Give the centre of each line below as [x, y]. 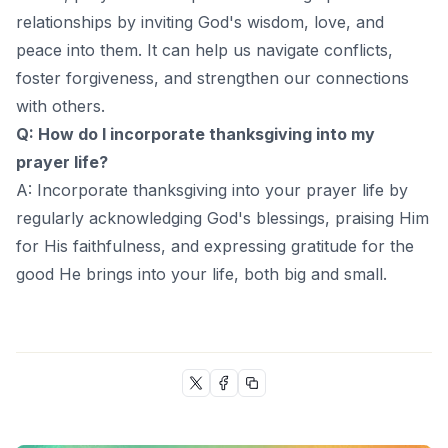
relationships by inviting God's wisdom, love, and [200, 22]
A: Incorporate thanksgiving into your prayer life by [212, 190]
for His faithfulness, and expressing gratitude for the [215, 246]
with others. [60, 106]
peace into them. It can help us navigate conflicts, [204, 50]
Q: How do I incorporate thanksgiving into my [195, 134]
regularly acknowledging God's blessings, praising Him [222, 218]
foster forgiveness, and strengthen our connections [212, 78]
